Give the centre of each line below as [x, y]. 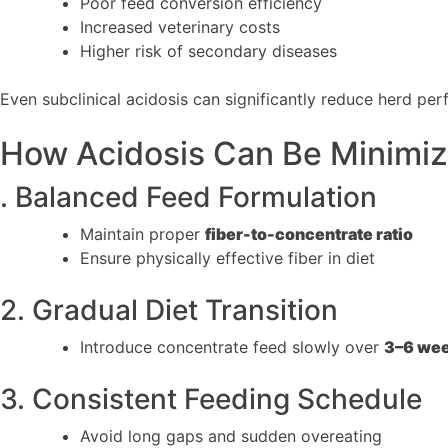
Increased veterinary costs [180, 26]
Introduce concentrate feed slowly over [232, 346]
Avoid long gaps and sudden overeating [231, 435]
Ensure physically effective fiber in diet [227, 257]
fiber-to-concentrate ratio [309, 233]
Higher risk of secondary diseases [208, 50]
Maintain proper [142, 233]
